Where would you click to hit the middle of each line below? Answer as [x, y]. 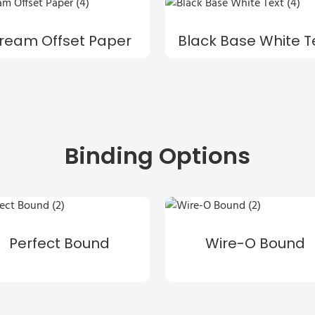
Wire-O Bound [256, 243]
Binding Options [157, 156]
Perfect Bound [60, 243]
